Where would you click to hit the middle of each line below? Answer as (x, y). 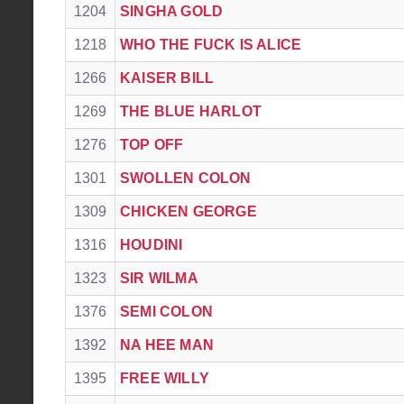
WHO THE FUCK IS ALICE (211, 45)
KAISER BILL (167, 78)
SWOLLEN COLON (186, 178)
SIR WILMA (159, 278)
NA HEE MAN (167, 345)
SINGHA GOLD (172, 11)
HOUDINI (151, 245)
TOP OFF (152, 145)
